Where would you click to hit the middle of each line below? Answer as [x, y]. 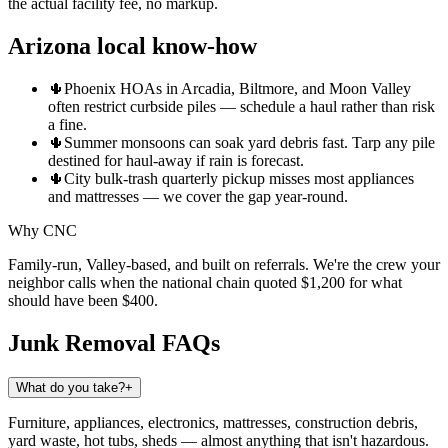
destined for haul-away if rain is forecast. [176, 160]
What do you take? [70, 387]
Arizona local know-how [132, 45]
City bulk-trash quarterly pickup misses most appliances [239, 178]
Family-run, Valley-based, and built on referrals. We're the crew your [224, 264]
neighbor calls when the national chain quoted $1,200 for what [205, 282]
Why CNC [42, 230]
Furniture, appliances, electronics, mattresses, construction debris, [213, 422]
